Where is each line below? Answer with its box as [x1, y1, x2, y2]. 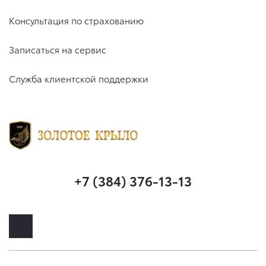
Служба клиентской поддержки [9, 72, 148, 85]
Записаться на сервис [9, 43, 106, 56]
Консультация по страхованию [9, 14, 144, 27]
